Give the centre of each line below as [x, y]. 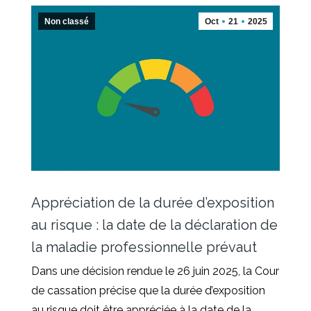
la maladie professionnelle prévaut [144, 247]
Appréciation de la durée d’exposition [153, 203]
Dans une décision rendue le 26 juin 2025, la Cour [155, 271]
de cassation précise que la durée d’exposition [148, 291]
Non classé [67, 21]
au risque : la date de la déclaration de [154, 225]
